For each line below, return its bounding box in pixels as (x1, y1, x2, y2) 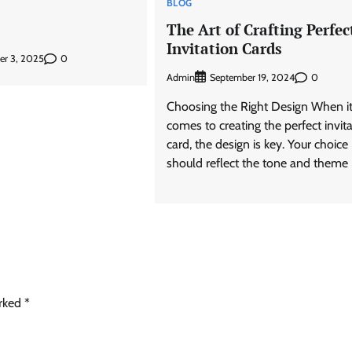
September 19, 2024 (209, 71, 295, 84)
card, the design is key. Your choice (166, 137, 348, 152)
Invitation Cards (166, 38, 282, 58)
